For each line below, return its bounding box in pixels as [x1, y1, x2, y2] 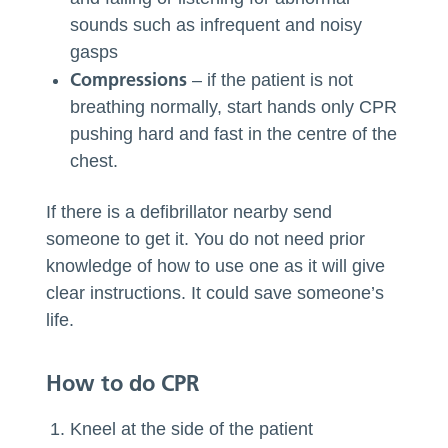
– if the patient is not [187, 69, 354, 90]
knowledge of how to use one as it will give [46, 255, 386, 276]
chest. [70, 150, 119, 171]
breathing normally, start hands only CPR [70, 96, 398, 117]
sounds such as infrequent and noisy [70, 14, 363, 35]
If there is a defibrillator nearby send [46, 201, 333, 222]
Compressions [70, 67, 188, 91]
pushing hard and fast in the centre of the [70, 123, 398, 144]
